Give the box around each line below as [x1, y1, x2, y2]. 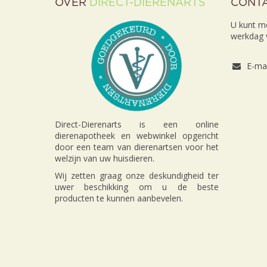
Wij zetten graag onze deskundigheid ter [55, 170, 219, 182]
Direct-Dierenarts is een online [55, 119, 219, 131]
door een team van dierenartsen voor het [55, 141, 219, 153]
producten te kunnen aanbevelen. [55, 193, 183, 204]
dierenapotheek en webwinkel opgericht [55, 130, 219, 142]
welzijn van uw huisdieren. [55, 153, 157, 164]
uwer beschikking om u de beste [55, 181, 219, 193]
